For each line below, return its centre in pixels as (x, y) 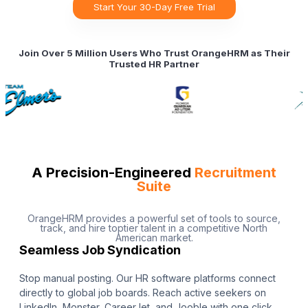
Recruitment (235, 173)
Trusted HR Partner (154, 64)
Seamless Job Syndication (100, 250)
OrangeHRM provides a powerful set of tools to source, (154, 219)
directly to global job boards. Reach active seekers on (143, 293)
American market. (154, 238)
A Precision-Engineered (113, 173)
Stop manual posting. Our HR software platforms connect (147, 278)
